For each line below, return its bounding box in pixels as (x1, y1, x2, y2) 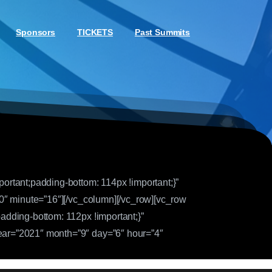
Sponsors (16, 27, 56, 37)
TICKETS (77, 27, 113, 37)
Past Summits (134, 27, 190, 37)
